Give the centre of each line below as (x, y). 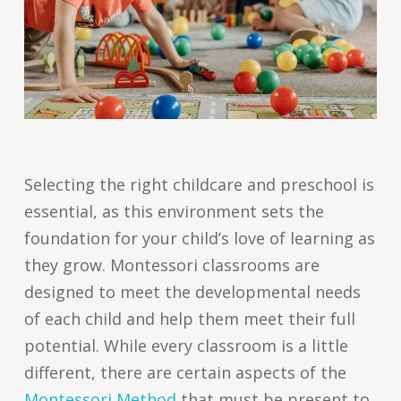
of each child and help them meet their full (189, 319)
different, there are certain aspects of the (185, 373)
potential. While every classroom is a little (186, 346)
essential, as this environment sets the (174, 212)
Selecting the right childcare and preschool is (199, 185)
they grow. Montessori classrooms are (171, 265)
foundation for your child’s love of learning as (199, 239)
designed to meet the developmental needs (192, 292)
